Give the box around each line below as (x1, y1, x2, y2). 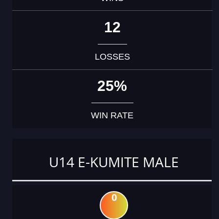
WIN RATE (91, 110, 134, 120)
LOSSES (94, 51, 130, 62)
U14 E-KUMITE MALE (49, 153, 179, 172)
